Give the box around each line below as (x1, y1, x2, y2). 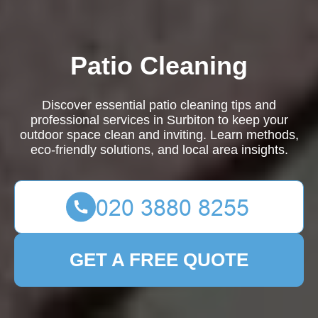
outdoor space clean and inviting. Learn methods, (19, 128, 299, 142)
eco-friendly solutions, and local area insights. (30, 143, 288, 157)
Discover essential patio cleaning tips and (42, 98, 276, 112)
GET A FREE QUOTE (70, 249, 248, 270)
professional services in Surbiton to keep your (30, 113, 288, 127)
